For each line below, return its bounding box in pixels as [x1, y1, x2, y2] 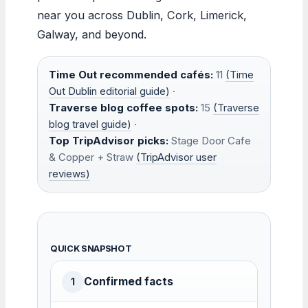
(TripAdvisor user [136, 150, 217, 164]
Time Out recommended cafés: [49, 67, 213, 81]
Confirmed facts [84, 274, 173, 288]
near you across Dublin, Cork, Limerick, [37, 8, 247, 22]
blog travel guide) [49, 117, 131, 131]
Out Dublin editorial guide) [49, 84, 170, 98]
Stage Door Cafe [168, 133, 251, 147]
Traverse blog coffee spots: [49, 100, 198, 114]
